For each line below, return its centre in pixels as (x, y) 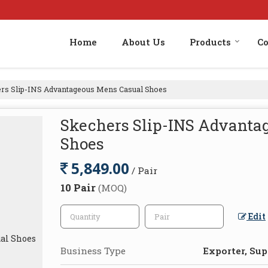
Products (210, 42)
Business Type (93, 250)
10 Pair (79, 187)
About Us (143, 42)
